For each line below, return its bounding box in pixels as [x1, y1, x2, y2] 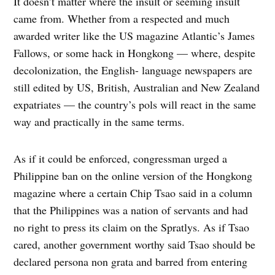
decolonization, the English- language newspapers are [14, 63, 253, 78]
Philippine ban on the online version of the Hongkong [14, 168, 253, 184]
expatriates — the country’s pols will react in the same [14, 97, 257, 112]
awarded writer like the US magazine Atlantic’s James [14, 28, 255, 44]
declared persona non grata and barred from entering [14, 254, 248, 269]
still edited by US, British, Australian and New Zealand [14, 80, 260, 95]
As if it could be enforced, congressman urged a [14, 151, 228, 166]
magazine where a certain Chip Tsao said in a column [14, 185, 253, 201]
